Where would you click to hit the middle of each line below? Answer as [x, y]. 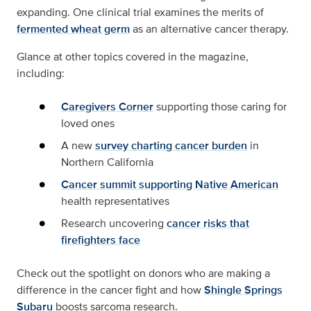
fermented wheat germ [73, 29]
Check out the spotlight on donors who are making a [143, 273]
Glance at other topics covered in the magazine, [133, 57]
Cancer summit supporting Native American [170, 184]
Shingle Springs [243, 290]
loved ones [88, 123]
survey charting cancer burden [171, 145]
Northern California [107, 162]
